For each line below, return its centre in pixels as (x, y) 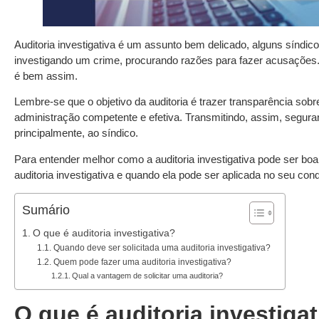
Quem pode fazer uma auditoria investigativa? (142, 262)
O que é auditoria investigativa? (104, 234)
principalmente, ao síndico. (78, 133)
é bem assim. (46, 76)
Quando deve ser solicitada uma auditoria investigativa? (162, 248)
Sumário (46, 210)
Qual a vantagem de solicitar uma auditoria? (147, 276)
